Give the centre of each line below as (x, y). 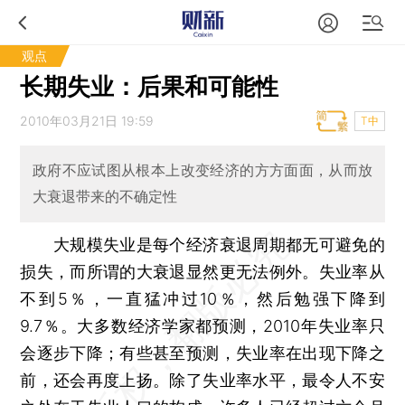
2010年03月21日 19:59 (87, 121)
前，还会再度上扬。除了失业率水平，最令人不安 (202, 380)
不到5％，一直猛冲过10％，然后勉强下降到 (202, 298)
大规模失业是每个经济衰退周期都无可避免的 (202, 244)
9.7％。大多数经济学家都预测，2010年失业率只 (202, 325)
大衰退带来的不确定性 (104, 197)
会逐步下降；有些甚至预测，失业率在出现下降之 (202, 353)
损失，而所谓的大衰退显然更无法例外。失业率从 (202, 271)
